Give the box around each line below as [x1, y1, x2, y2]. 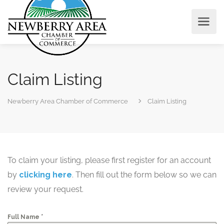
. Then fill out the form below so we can [72, 170, 216, 179]
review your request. [7, 184, 83, 194]
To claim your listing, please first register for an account [7, 155, 211, 165]
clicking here [19, 170, 72, 179]
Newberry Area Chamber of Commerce [7, 97, 128, 105]
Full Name [7, 213, 41, 220]
